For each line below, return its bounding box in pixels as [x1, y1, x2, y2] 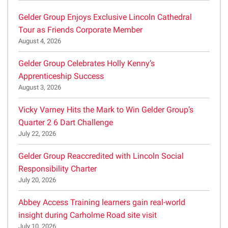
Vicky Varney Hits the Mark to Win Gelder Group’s [18, 104, 193, 115]
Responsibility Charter [18, 163, 97, 174]
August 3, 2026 [18, 83, 61, 91]
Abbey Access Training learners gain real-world [18, 197, 185, 207]
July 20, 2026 [18, 176, 56, 184]
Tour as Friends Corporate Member [18, 24, 142, 35]
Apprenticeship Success [18, 71, 104, 81]
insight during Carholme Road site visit [18, 210, 157, 220]
